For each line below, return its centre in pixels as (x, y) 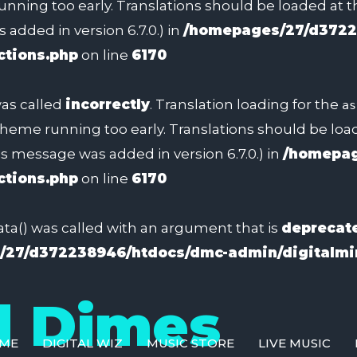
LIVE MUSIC (294, 343)
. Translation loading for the (246, 104)
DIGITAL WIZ (82, 343)
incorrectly (108, 104)
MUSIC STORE (190, 343)
